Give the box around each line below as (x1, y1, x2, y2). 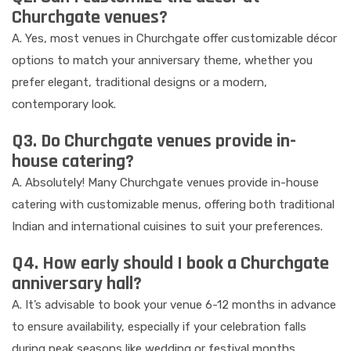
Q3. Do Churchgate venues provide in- (12, 129, 296, 154)
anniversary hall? (12, 272, 142, 296)
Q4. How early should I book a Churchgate (12, 251, 329, 276)
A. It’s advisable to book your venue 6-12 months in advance (12, 298, 336, 313)
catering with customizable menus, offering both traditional (12, 197, 335, 212)
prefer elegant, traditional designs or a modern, (12, 75, 267, 90)
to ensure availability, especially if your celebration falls (12, 320, 306, 335)
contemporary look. (12, 97, 116, 112)
